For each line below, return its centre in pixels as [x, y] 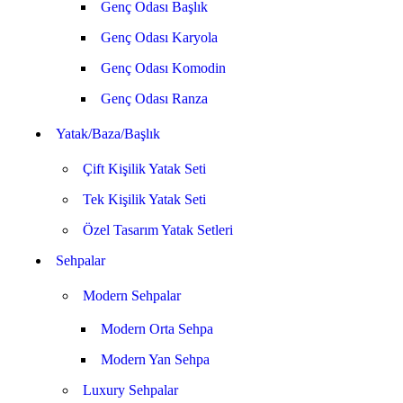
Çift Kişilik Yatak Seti [144, 169]
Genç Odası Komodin [163, 68]
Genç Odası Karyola [159, 37]
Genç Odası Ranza [154, 99]
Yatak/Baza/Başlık [108, 134]
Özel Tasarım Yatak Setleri [158, 230]
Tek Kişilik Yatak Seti [144, 199]
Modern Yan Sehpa [155, 359]
